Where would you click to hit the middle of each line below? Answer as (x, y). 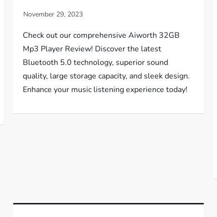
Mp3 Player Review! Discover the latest (92, 49)
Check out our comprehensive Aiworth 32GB (101, 35)
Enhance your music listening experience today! (105, 90)
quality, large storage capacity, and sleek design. (107, 76)
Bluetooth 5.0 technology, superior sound (96, 62)
